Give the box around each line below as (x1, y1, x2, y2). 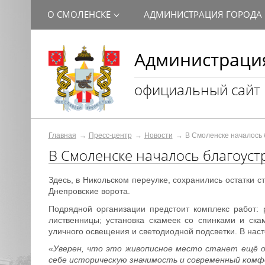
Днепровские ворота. (48, 186, 130, 196)
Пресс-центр (88, 131, 132, 140)
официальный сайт (134, 80, 260, 99)
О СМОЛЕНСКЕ (47, 8, 111, 20)
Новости (144, 131, 173, 140)
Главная (48, 131, 76, 140)
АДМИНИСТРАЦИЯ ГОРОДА (143, 8, 262, 20)
